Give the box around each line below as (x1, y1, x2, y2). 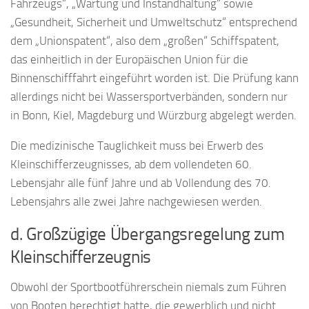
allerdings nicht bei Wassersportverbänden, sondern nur (10, 89, 288, 103)
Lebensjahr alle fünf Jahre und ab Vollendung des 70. (10, 175, 271, 190)
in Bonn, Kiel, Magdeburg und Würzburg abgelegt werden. (10, 108, 297, 122)
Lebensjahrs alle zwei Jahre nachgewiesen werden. (10, 194, 262, 208)
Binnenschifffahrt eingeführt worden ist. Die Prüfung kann (10, 70, 299, 85)
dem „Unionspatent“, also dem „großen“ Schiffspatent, (10, 33, 279, 48)
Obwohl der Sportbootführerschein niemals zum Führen (10, 279, 286, 294)
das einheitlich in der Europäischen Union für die (10, 52, 248, 66)
